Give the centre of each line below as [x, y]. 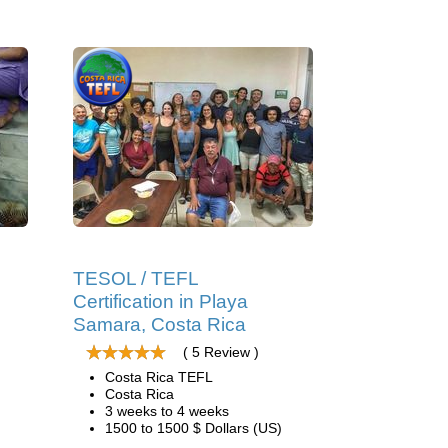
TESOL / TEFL [135, 278]
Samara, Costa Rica [159, 324]
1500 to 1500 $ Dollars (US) [193, 428]
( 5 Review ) [221, 352]
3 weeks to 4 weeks [167, 411]
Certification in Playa [160, 301]
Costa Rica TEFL [159, 377]
